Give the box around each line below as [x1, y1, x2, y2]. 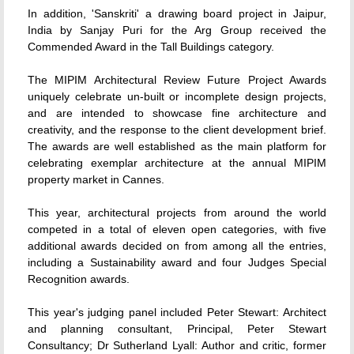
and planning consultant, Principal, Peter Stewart [28, 322, 326, 335]
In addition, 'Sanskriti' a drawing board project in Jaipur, [28, 7, 326, 20]
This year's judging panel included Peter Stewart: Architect [28, 306, 326, 318]
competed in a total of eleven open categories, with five [28, 223, 326, 235]
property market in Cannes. [28, 173, 164, 186]
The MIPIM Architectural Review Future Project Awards [28, 73, 326, 86]
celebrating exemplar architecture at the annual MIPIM [28, 156, 326, 169]
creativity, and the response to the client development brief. [28, 123, 326, 136]
